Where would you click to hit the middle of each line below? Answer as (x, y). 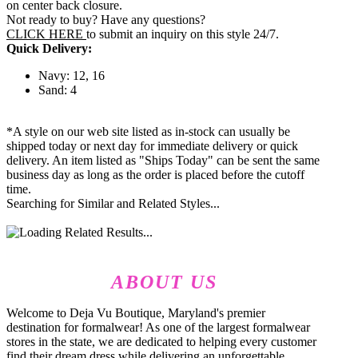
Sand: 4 (58, 90)
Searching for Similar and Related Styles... (113, 204)
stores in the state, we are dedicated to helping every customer (161, 342)
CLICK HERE (46, 34)
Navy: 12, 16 (72, 76)
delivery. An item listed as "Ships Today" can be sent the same (163, 161)
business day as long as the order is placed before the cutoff (155, 175)
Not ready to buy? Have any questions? (106, 20)
